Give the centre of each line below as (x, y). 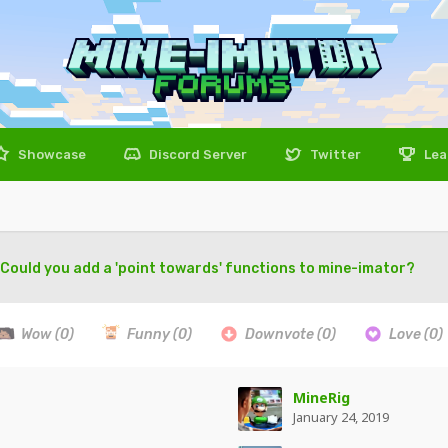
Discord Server (196, 154)
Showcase (50, 154)
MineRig (321, 397)
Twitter (334, 154)
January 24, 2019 (340, 417)
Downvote (279, 334)
